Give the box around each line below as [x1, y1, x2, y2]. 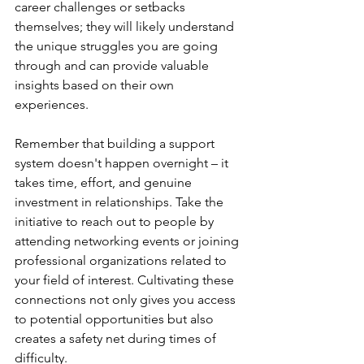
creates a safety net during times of [15, 330, 219, 346]
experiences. [15, 96, 89, 112]
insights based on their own [15, 76, 177, 93]
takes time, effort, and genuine [15, 174, 195, 190]
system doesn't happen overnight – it [15, 154, 232, 171]
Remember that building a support [15, 135, 218, 151]
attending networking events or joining [15, 232, 242, 249]
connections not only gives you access [15, 291, 239, 307]
